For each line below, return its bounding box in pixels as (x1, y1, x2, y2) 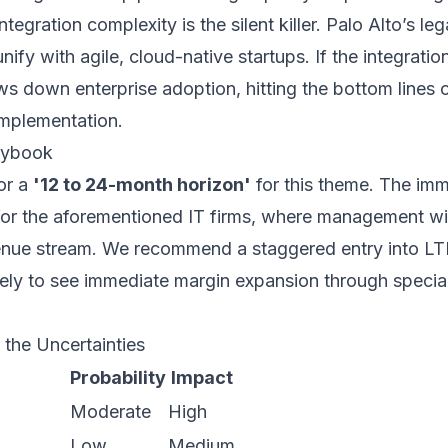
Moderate (70, 401, 151, 422)
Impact (170, 367, 233, 388)
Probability (70, 367, 166, 388)
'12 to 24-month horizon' (33, 174, 251, 195)
